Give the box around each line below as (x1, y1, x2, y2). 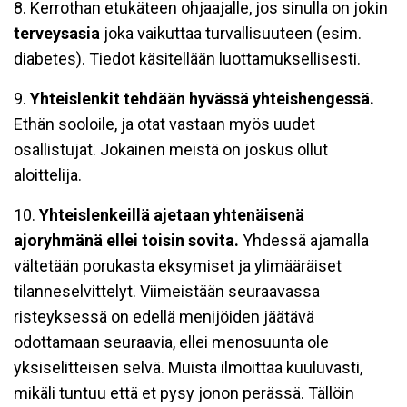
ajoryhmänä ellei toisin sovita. (14, 231, 243, 250)
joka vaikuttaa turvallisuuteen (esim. (100, 24, 362, 43)
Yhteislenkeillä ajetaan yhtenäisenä (39, 205, 304, 224)
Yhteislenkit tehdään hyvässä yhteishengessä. (30, 89, 374, 108)
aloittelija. (14, 165, 82, 184)
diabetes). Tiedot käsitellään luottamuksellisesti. (14, 49, 361, 68)
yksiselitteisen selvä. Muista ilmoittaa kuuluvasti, (14, 358, 362, 377)
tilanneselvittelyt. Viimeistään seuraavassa (14, 282, 320, 301)
